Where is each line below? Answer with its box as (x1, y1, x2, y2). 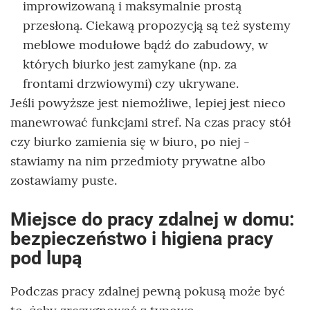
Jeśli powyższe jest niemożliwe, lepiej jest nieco (10, 94, 286, 111)
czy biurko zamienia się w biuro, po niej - (10, 133, 250, 149)
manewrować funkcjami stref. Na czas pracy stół (10, 113, 291, 130)
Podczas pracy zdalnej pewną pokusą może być (10, 282, 285, 299)
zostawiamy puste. (10, 172, 117, 188)
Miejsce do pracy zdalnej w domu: (10, 208, 295, 230)
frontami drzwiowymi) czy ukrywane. (23, 75, 239, 91)
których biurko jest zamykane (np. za (23, 55, 237, 72)
